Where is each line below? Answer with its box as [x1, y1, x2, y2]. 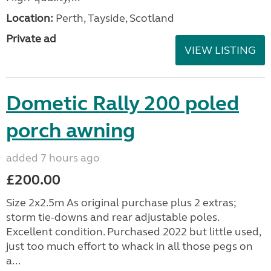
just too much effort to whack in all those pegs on [6, 239, 253, 253]
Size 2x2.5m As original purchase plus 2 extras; [6, 195, 237, 209]
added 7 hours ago [6, 151, 100, 165]
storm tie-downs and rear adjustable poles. [6, 210, 219, 224]
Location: [6, 11, 53, 25]
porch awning [6, 117, 135, 143]
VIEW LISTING [184, 43, 256, 57]
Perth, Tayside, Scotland [53, 11, 174, 25]
